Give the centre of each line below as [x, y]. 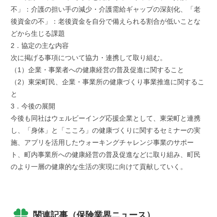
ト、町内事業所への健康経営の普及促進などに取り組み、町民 [105, 155]
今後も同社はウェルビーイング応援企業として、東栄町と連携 [105, 118]
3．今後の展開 [33, 106]
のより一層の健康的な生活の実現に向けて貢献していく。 [99, 167]
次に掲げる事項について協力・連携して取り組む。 [88, 58]
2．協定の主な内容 [39, 46]
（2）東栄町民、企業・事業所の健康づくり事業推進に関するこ [107, 82]
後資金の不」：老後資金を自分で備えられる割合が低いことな [105, 22]
